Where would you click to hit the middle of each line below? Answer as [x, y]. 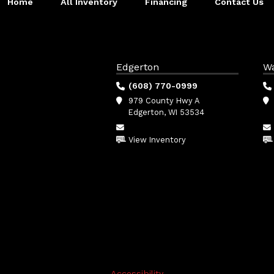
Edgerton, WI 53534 [166, 112]
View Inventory [157, 139]
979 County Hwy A [164, 100]
